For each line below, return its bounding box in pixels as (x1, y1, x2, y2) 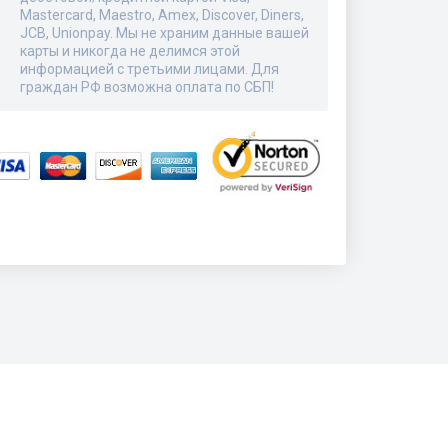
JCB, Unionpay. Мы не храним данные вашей (20, 25, 309, 42)
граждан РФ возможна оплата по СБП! (20, 79, 274, 96)
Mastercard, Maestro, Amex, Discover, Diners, (20, 7, 304, 24)
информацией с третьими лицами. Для (20, 61, 279, 78)
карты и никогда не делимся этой (20, 43, 240, 60)
